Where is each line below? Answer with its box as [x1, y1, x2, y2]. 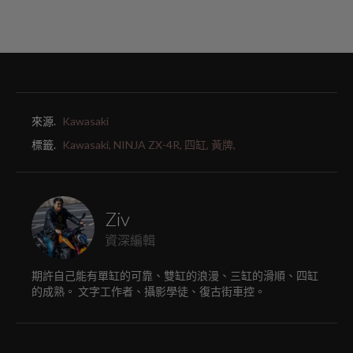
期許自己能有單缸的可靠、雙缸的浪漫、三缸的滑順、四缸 [32, 269, 318, 283]
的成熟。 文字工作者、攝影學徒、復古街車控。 [32, 284, 266, 299]
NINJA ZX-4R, [113, 138, 182, 152]
